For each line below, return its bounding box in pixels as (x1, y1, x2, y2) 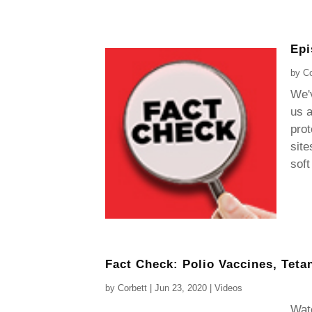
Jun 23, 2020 (155, 283, 208, 294)
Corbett (118, 283, 148, 294)
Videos (214, 283, 243, 294)
